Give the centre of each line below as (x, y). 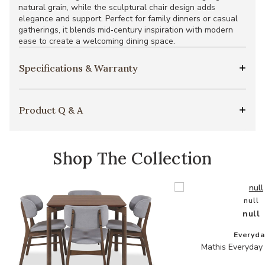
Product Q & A (51, 110)
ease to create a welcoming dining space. (97, 41)
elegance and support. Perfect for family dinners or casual (128, 19)
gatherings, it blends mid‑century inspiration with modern (126, 30)
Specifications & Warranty (78, 68)
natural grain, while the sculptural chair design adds (117, 8)
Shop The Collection (132, 159)
